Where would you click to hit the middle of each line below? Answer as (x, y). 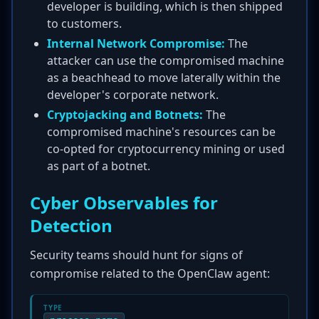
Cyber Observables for (124, 203)
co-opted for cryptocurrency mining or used (166, 149)
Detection (71, 225)
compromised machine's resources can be (161, 132)
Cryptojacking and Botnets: (125, 115)
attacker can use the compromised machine (166, 61)
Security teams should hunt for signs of (136, 255)
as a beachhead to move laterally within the (164, 78)
